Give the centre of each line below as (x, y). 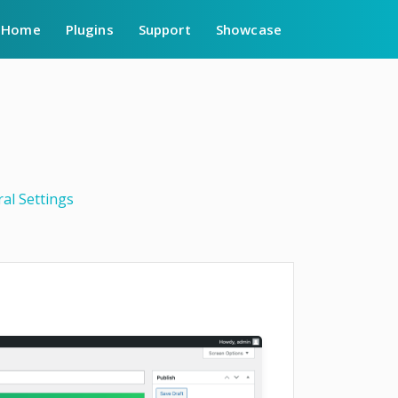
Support (164, 29)
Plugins (89, 29)
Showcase (248, 29)
